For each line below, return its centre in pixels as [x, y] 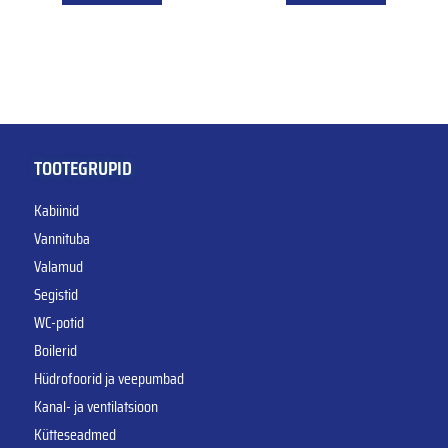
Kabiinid [56, 210]
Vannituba [62, 238]
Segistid [56, 294]
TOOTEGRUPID [83, 167]
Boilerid [55, 350]
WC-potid [59, 322]
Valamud [58, 266]
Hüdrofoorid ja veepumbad [109, 378]
